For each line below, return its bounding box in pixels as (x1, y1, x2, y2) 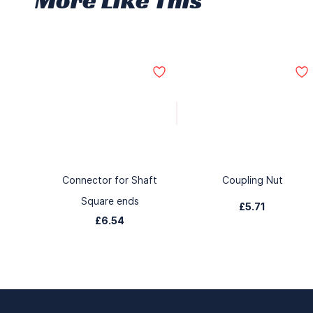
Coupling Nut (221, 174, 283, 186)
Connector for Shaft (62, 174, 157, 186)
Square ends (80, 195, 139, 207)
